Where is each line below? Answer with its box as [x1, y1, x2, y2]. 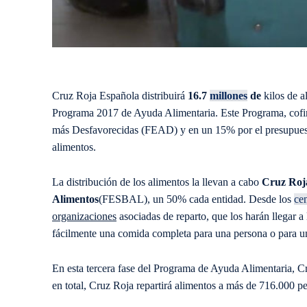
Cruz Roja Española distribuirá [52, 89, 188, 101]
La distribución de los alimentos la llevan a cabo [52, 175, 262, 188]
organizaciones [52, 210, 116, 222]
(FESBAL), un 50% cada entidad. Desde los [99, 193, 294, 205]
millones [210, 89, 247, 101]
